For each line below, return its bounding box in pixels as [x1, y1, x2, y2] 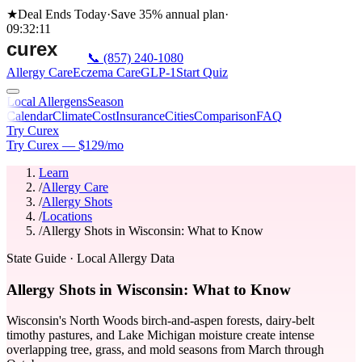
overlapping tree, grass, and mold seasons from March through [6, 343, 324, 357]
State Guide [6, 251, 66, 265]
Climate [53, 109, 92, 123]
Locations [42, 209, 92, 223]
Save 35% [111, 7, 162, 21]
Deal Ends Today [18, 7, 107, 21]
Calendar [6, 109, 53, 123]
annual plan [162, 7, 225, 21]
